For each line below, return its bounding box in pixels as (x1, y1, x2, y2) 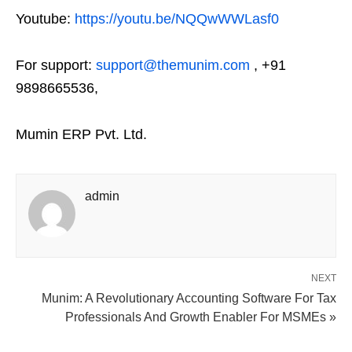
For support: (16, 57, 96, 73)
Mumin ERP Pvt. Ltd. (16, 126, 151, 142)
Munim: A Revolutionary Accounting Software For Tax (42, 291, 336, 305)
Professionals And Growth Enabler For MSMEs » (65, 310, 336, 324)
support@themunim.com (96, 57, 250, 73)
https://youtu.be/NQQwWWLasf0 (75, 11, 279, 27)
